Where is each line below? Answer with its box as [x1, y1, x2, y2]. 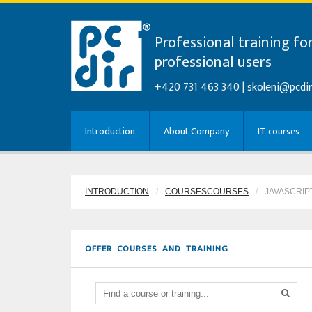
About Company [164, 123, 229, 139]
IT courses [258, 123, 299, 139]
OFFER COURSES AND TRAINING [85, 241, 228, 256]
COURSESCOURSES [165, 187, 249, 196]
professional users [155, 49, 272, 75]
